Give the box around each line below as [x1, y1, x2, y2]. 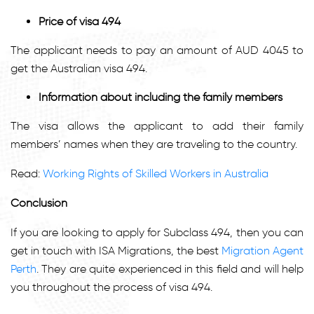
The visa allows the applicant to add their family [11, 118, 303, 132]
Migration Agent [221, 243, 303, 257]
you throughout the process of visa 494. [11, 280, 212, 294]
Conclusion [11, 196, 67, 210]
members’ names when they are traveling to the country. [11, 137, 297, 151]
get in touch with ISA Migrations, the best [11, 243, 221, 257]
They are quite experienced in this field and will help [41, 261, 304, 275]
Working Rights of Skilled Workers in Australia [43, 166, 268, 180]
